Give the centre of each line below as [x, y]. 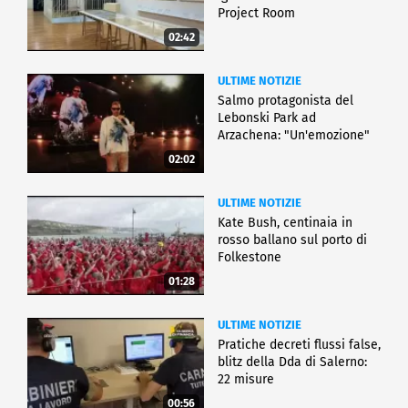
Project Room [256, 13]
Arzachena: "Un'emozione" [294, 136]
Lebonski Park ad [267, 118]
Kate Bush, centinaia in [285, 223]
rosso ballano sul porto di [292, 240]
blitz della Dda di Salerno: [292, 362]
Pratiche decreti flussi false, [299, 345]
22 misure [246, 380]
